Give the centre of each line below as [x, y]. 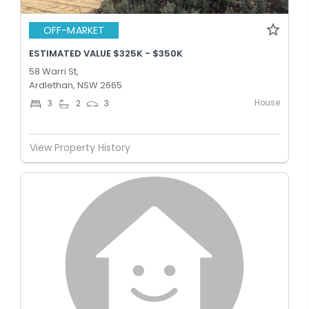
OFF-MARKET [74, 30]
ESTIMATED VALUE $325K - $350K [106, 53]
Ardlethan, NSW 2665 [76, 85]
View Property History [80, 148]
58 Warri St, [54, 71]
